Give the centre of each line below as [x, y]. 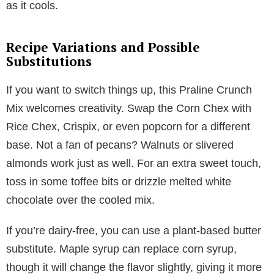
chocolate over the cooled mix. [80, 200]
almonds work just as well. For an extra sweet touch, [134, 163]
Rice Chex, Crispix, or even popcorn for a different [128, 126]
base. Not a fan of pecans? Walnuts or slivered [120, 145]
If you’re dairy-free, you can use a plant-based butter [134, 230]
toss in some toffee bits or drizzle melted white [119, 181]
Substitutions [49, 61]
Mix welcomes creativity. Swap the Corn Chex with [129, 108]
